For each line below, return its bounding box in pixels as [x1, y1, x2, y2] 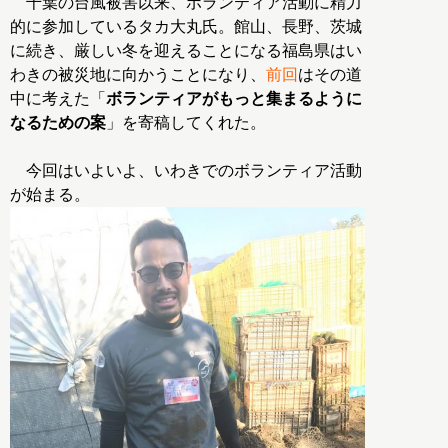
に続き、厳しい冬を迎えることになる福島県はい [10, 41, 362, 59]
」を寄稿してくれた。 [106, 113, 266, 131]
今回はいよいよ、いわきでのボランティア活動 [10, 161, 362, 179]
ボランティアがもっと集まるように [106, 89, 362, 107]
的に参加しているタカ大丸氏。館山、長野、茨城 [10, 17, 362, 35]
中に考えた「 [10, 89, 106, 107]
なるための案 [10, 113, 106, 131]
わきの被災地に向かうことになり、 [10, 65, 266, 83]
